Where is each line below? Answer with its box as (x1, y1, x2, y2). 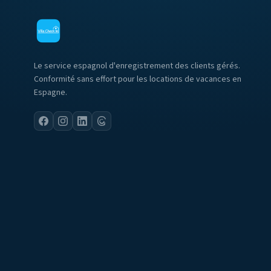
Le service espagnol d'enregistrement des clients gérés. (34, 60, 240, 72)
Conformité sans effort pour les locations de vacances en (34, 73, 241, 85)
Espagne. (34, 87, 67, 99)
